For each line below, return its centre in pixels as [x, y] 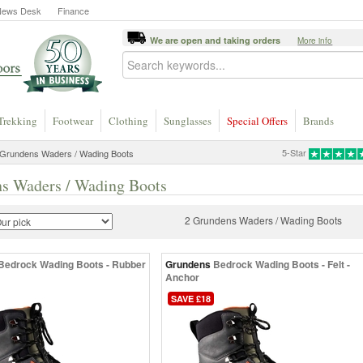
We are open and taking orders [217, 40]
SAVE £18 [191, 299]
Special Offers [257, 121]
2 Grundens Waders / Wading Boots [264, 220]
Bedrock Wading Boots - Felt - [282, 264]
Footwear [73, 121]
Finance [73, 11]
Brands [318, 121]
